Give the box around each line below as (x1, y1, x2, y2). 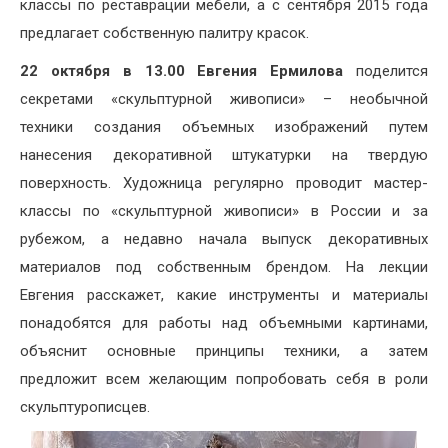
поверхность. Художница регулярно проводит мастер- (20, 174, 428, 193)
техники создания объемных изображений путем (20, 118, 428, 137)
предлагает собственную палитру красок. (20, 24, 309, 43)
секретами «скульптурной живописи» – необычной (20, 90, 428, 109)
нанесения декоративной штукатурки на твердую (20, 146, 428, 165)
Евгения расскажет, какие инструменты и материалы (20, 286, 428, 305)
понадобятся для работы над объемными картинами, (20, 314, 428, 333)
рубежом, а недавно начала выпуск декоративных (20, 230, 428, 249)
